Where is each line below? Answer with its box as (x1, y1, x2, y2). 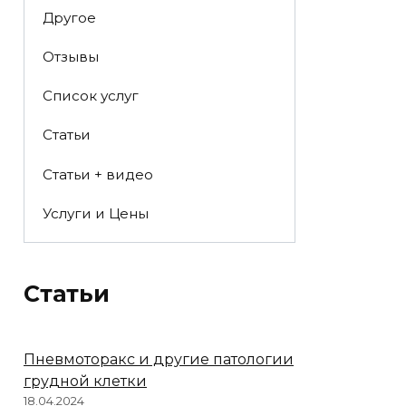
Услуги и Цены (42, 204, 149, 222)
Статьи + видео (42, 165, 153, 183)
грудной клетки (24, 372, 147, 391)
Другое (42, 8, 96, 26)
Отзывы (42, 47, 99, 65)
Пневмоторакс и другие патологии (24, 351, 294, 369)
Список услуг (42, 87, 139, 105)
